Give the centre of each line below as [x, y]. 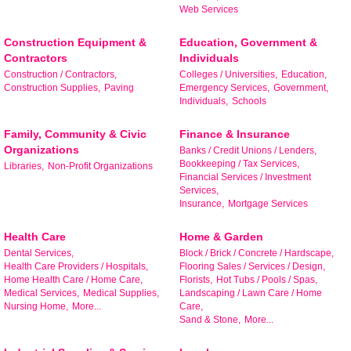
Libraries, [24, 166]
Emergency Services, [224, 88]
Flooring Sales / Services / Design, [252, 267]
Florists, [196, 280]
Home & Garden [221, 237]
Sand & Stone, [210, 320]
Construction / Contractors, [60, 75]
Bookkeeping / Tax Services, [239, 164]
